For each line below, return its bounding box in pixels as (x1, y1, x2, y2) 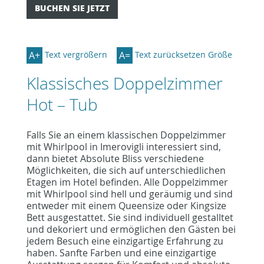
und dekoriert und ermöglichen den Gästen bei (26, 222, 236, 236)
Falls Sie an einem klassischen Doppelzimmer (26, 128, 226, 141)
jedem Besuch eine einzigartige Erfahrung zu (26, 234, 223, 247)
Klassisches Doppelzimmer (26, 72, 223, 94)
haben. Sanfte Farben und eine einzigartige (26, 246, 216, 259)
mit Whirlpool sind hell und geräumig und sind (26, 187, 233, 200)
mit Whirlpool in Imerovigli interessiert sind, (26, 140, 221, 153)
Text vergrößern (44, 49, 107, 61)
